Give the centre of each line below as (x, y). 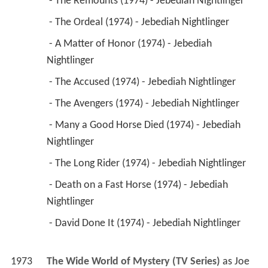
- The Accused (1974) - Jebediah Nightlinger (143, 83)
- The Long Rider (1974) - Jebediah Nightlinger (148, 164)
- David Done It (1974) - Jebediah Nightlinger (146, 224)
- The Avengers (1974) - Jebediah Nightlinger (145, 104)
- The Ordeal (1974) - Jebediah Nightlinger (140, 23)
